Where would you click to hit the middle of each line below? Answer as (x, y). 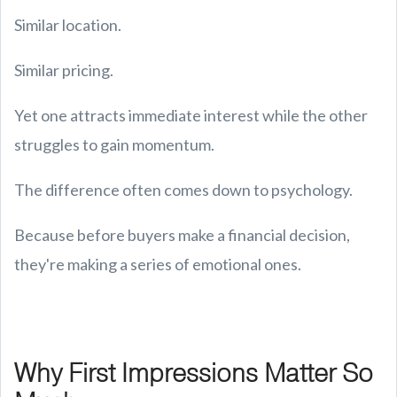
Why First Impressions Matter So (194, 374)
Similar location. (68, 25)
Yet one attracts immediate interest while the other (191, 115)
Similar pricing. (64, 70)
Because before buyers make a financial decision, (182, 235)
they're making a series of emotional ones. (158, 264)
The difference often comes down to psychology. (183, 190)
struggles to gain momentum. (114, 144)
